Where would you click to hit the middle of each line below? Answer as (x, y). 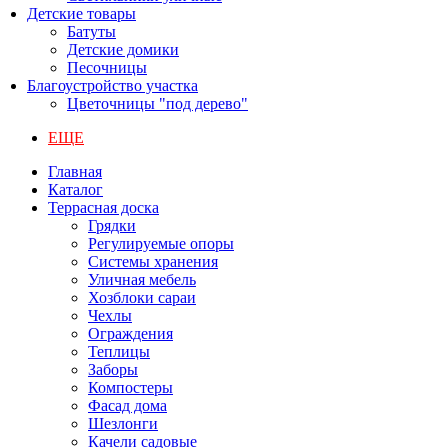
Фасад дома (127, 405)
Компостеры (130, 387)
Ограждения (130, 333)
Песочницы (107, 67)
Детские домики (123, 49)
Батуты (91, 31)
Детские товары (81, 13)
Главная (75, 171)
